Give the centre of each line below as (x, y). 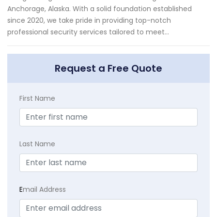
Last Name (37, 144)
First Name (37, 98)
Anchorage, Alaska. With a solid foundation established (100, 8)
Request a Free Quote (108, 68)
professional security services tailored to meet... (88, 32)
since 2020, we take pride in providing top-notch (89, 20)
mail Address (44, 189)
